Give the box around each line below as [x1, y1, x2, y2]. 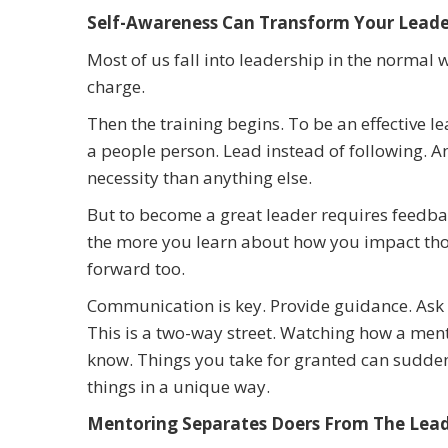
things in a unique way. [87, 375, 270, 398]
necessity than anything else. [87, 166, 312, 189]
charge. [87, 75, 145, 98]
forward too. [87, 257, 185, 280]
